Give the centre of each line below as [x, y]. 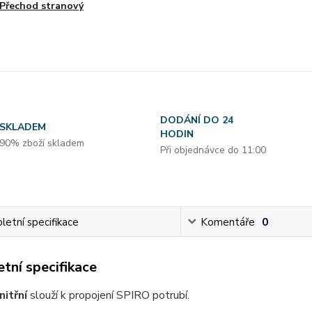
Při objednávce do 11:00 [213, 150]
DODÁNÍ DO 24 [196, 120]
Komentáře [227, 222]
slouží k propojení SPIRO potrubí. [109, 295]
